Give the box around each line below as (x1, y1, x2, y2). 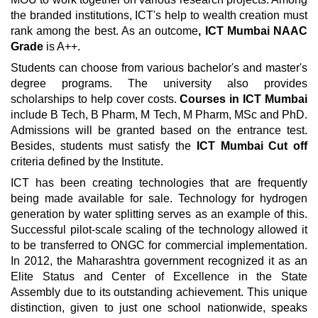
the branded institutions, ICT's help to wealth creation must (11, 9, 307, 21)
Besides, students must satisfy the (11, 140, 197, 152)
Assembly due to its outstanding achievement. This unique (11, 286, 307, 298)
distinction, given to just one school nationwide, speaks (11, 302, 307, 314)
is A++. (43, 40, 80, 53)
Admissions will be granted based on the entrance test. (11, 124, 307, 136)
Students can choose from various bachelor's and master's (11, 62, 307, 74)
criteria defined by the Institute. (11, 155, 163, 168)
